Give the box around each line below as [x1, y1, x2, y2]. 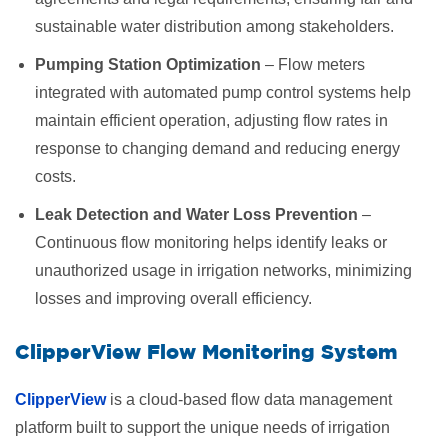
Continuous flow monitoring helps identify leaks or [35, 234, 387, 251]
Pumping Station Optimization [35, 56, 261, 73]
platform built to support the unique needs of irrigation [15, 419, 390, 436]
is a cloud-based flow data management [106, 391, 392, 408]
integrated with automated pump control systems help [35, 84, 411, 101]
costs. [35, 168, 76, 185]
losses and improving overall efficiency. [35, 290, 312, 307]
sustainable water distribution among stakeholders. [35, 18, 394, 35]
